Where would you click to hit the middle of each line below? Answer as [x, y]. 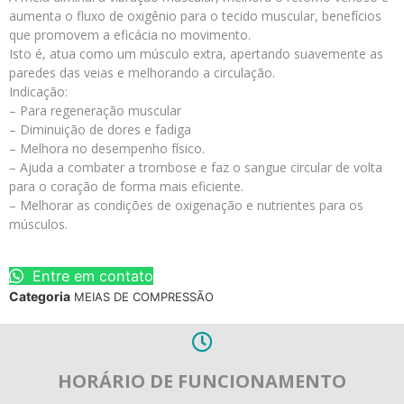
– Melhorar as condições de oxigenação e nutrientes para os [186, 206]
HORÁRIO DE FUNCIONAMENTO [202, 381]
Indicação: [38, 92]
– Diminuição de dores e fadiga [100, 130]
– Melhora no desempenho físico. [107, 149]
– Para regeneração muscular [95, 111]
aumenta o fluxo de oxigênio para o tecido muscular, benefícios [195, 16]
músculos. [38, 225]
